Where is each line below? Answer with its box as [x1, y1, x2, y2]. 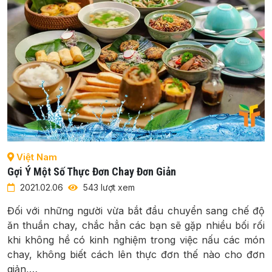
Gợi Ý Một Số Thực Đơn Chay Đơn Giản [7, 165, 176, 178]
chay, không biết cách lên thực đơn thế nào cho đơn [7, 248, 265, 260]
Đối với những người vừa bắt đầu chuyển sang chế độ [7, 204, 265, 217]
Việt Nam [14, 151, 57, 163]
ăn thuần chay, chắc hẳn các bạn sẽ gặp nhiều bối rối [7, 219, 265, 231]
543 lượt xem [81, 182, 135, 192]
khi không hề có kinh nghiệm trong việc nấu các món [7, 233, 265, 246]
